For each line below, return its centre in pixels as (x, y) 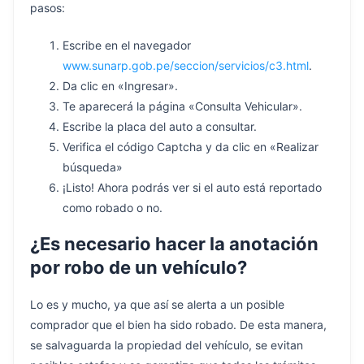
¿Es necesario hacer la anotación (174, 244)
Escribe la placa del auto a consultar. (160, 126)
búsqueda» (93, 167)
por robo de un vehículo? (139, 268)
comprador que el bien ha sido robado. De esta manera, (178, 325)
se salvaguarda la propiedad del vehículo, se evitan (167, 345)
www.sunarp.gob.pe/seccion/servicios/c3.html (186, 65)
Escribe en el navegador (127, 45)
